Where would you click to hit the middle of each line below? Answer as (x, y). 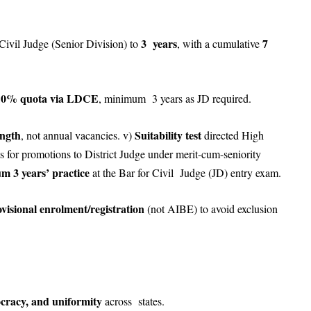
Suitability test (169, 135)
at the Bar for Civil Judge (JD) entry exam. (188, 172)
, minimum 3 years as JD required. (177, 99)
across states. (136, 301)
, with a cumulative (220, 43)
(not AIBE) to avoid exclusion (212, 209)
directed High (234, 135)
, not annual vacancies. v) (78, 135)
